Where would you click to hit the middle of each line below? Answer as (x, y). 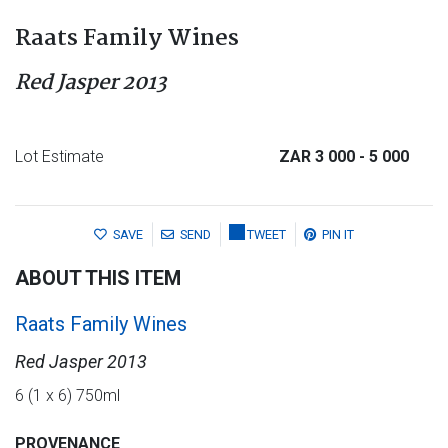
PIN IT (338, 235)
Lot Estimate (59, 156)
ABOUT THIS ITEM (98, 278)
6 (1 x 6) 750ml (67, 396)
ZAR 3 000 (319, 156)
